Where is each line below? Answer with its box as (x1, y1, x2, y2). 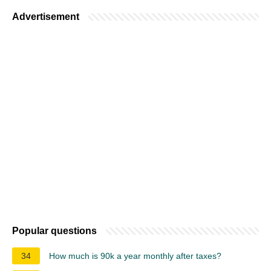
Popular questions (12, 225, 97, 236)
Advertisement (12, 11, 79, 22)
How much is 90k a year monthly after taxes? (49, 250, 221, 261)
